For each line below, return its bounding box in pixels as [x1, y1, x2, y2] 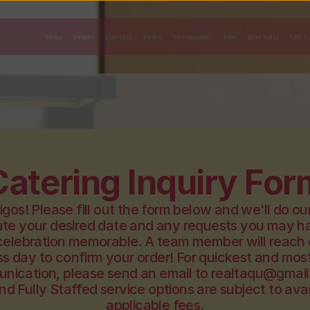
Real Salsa [248, 32, 279, 42]
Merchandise [173, 32, 212, 42]
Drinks [73, 32, 95, 42]
